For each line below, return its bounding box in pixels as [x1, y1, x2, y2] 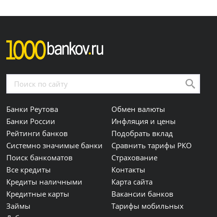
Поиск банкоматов [6, 153, 73, 163]
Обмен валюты [111, 104, 166, 114]
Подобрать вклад [111, 128, 173, 139]
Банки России [6, 116, 56, 126]
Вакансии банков [111, 189, 174, 199]
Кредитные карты [6, 189, 70, 199]
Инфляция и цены [111, 116, 176, 126]
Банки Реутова [6, 104, 59, 114]
